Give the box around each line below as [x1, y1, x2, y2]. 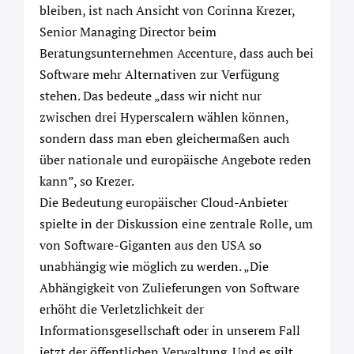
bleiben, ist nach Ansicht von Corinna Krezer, [40, 2, 295, 19]
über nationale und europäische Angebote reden [40, 151, 311, 168]
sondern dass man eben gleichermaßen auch [40, 130, 289, 147]
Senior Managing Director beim [40, 23, 217, 40]
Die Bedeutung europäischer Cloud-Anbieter [40, 194, 288, 211]
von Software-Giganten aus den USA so [40, 236, 262, 254]
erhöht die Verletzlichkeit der [40, 300, 204, 318]
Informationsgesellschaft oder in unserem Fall [40, 322, 300, 339]
